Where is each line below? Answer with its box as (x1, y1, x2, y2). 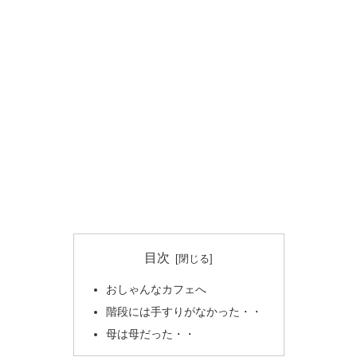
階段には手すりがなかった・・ (105, 305, 262, 319)
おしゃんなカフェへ (105, 283, 206, 296)
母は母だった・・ (105, 328, 195, 341)
